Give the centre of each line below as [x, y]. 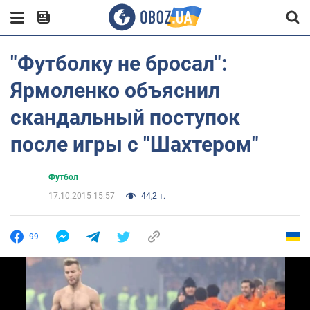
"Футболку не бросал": [119, 63]
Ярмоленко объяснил [115, 90]
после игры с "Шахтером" [135, 144]
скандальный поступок [125, 117]
